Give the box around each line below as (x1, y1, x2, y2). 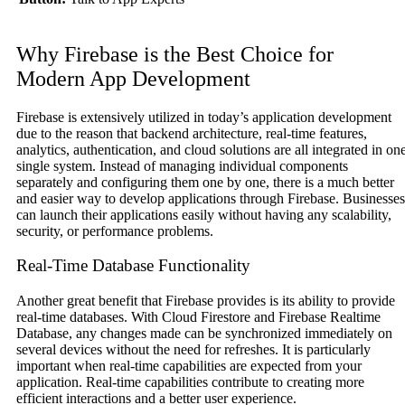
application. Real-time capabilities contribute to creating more (16, 373, 364, 390)
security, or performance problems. (16, 222, 213, 239)
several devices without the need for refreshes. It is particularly (16, 341, 371, 357)
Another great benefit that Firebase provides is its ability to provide (16, 292, 395, 308)
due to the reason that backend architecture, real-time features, (16, 125, 367, 141)
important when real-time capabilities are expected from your (16, 357, 362, 373)
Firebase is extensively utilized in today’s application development (16, 108, 391, 125)
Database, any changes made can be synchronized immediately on (16, 325, 392, 341)
